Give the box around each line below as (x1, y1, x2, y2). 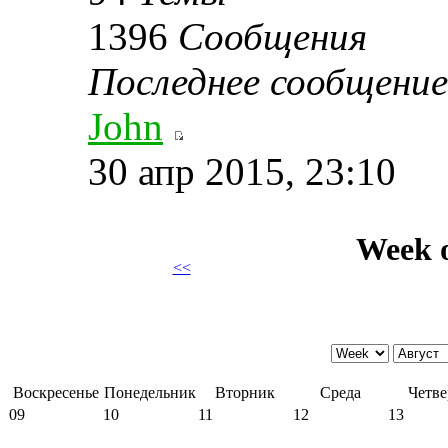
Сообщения (178, 14, 367, 58)
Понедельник (104, 383, 196, 401)
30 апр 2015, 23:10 (88, 149, 396, 193)
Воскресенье (12, 383, 99, 401)
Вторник (215, 383, 275, 401)
